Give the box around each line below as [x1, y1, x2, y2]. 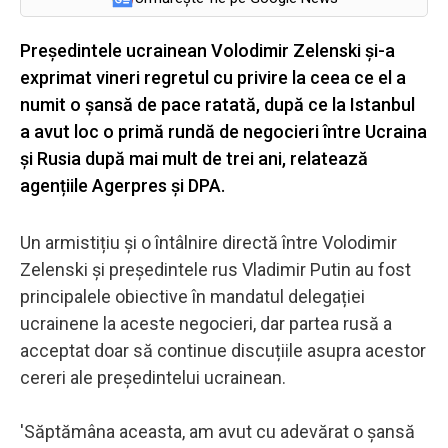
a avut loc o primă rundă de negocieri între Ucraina [20, 120, 427, 142]
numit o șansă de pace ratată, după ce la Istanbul [20, 93, 415, 115]
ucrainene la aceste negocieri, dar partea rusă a [20, 312, 392, 334]
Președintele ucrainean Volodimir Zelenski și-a [20, 39, 395, 61]
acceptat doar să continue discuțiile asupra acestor [20, 339, 426, 361]
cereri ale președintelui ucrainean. [20, 366, 286, 388]
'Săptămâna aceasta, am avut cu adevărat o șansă [20, 420, 415, 442]
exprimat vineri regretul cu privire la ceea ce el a [20, 66, 406, 88]
